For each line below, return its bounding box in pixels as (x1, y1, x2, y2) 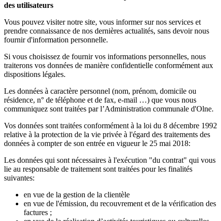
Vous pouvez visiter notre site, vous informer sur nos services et (4, 18, 201, 27)
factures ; (24, 208, 52, 217)
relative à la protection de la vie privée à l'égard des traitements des (4, 130, 210, 139)
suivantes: (4, 174, 35, 183)
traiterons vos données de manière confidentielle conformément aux (4, 61, 213, 70)
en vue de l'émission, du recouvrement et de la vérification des (24, 199, 216, 208)
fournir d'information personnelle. (4, 36, 108, 44)
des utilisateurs (4, 1, 53, 10)
